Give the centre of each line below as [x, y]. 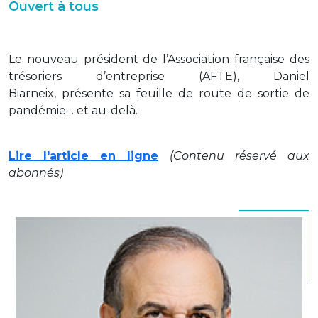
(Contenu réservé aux [240, 156]
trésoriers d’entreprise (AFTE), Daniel [159, 76]
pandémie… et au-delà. [73, 110]
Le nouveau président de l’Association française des [159, 59]
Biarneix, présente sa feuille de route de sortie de [159, 93]
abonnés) [36, 173]
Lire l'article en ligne [83, 156]
